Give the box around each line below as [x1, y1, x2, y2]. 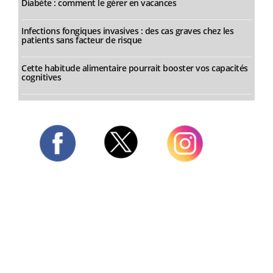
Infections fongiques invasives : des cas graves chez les [21, 25, 233, 37]
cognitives [21, 71, 61, 83]
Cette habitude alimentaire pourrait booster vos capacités [21, 62, 248, 74]
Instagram [166, 161, 208, 173]
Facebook [38, 160, 77, 172]
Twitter [102, 158, 132, 171]
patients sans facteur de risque [21, 34, 142, 46]
